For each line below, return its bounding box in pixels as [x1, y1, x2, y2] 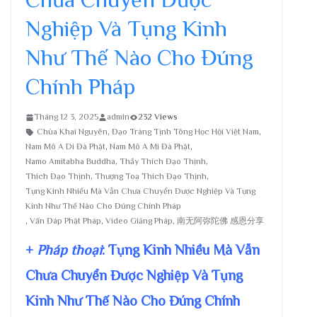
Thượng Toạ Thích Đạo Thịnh [95, 171, 207, 181]
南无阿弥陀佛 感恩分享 [177, 216, 264, 226]
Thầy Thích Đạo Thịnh [120, 156, 206, 166]
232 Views [138, 112, 177, 122]
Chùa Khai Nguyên [37, 127, 108, 137]
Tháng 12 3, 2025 [34, 112, 98, 122]
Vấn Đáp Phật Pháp [30, 216, 101, 226]
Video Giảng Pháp [105, 216, 173, 226]
